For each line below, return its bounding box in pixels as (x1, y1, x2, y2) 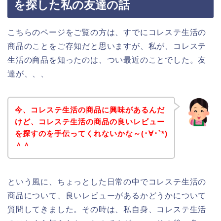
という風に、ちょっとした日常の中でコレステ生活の (7, 177, 207, 186)
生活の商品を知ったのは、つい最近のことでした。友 (7, 56, 207, 65)
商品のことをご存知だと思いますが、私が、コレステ (7, 42, 207, 51)
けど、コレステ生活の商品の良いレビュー (14, 117, 165, 126)
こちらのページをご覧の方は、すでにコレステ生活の (7, 28, 207, 37)
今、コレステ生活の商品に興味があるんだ (14, 105, 165, 114)
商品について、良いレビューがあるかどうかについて (7, 191, 207, 200)
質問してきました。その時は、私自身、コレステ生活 (7, 205, 207, 214)
